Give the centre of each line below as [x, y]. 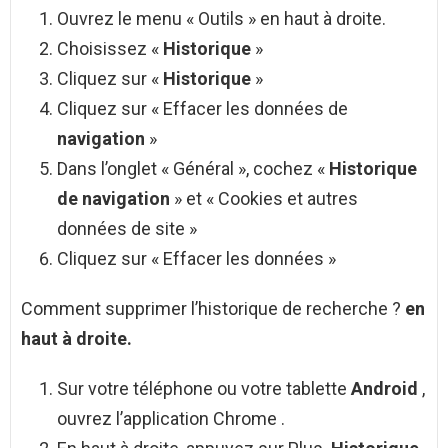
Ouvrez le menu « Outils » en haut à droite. [221, 19]
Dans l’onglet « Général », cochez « [193, 169]
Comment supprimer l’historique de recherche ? [213, 309]
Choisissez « [110, 49]
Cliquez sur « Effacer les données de [202, 109]
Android [386, 389]
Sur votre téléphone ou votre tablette [204, 389]
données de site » [127, 229]
